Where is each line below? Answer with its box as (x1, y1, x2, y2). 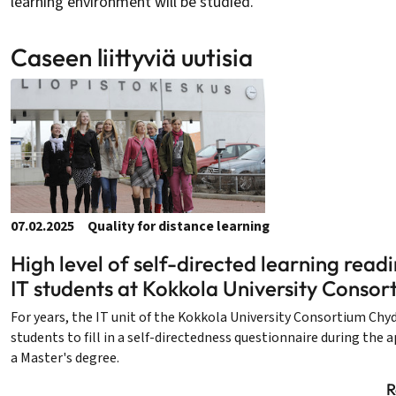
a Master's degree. (11, 347, 119, 368)
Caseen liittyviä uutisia (11, 41, 253, 72)
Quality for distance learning (87, 216, 270, 236)
